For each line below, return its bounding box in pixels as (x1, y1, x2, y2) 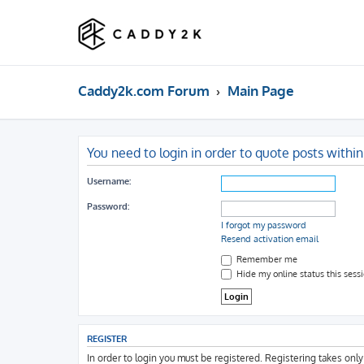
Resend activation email (221, 233, 318, 245)
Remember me (234, 253, 297, 265)
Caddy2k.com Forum (78, 82, 210, 99)
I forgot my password (221, 219, 306, 231)
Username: (87, 175, 131, 187)
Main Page (227, 82, 294, 99)
